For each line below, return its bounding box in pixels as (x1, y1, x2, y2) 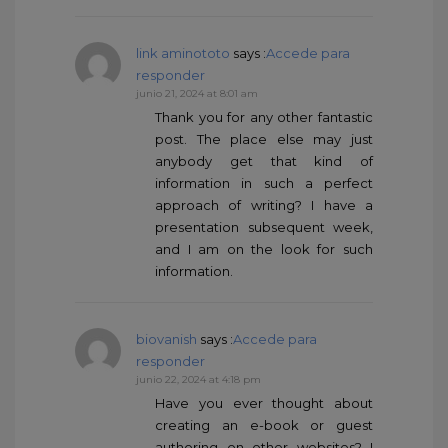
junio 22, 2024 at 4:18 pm (136, 373, 261, 387)
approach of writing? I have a (155, 197, 373, 214)
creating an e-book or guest (155, 417, 373, 434)
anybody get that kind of (155, 153, 373, 170)
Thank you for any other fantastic (155, 109, 373, 126)
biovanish (136, 331, 197, 348)
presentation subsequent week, (155, 219, 373, 236)
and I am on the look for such (155, 241, 373, 258)
